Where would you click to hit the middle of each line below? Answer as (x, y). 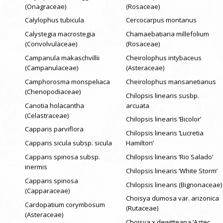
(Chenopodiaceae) (53, 91)
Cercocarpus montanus (161, 20)
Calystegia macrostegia (60, 34)
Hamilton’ (140, 143)
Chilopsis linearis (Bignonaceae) (174, 184)
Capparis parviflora (54, 129)
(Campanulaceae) (52, 67)
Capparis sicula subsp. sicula (68, 143)
